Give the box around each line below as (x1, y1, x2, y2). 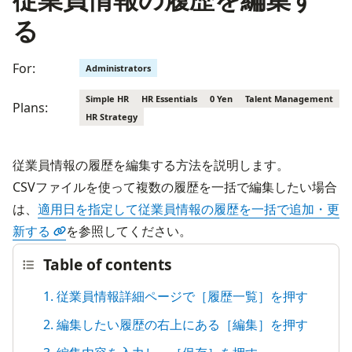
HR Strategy (86, 111, 137, 123)
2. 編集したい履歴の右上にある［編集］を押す (43, 315, 308, 333)
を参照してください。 (66, 222, 192, 240)
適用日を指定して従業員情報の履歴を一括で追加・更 (38, 200, 339, 218)
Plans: (13, 99, 48, 116)
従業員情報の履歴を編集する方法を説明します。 (13, 156, 289, 174)
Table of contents (42, 253, 172, 275)
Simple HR (86, 93, 129, 104)
